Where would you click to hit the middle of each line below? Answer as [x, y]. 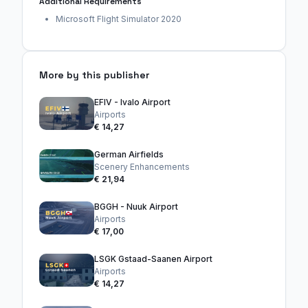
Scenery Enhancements [142, 166]
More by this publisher [94, 75]
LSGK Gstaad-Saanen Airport [153, 258]
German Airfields [129, 154]
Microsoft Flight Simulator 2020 [119, 19]
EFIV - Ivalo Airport [132, 102]
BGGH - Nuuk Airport [136, 206]
